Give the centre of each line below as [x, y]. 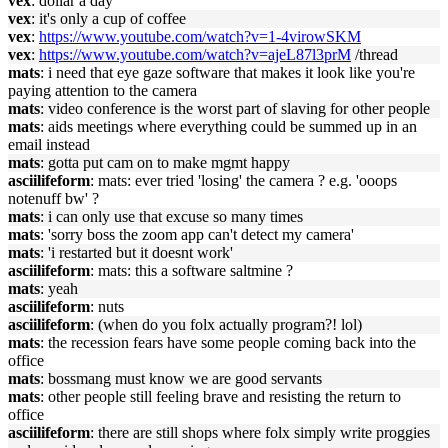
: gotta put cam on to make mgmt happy [165, 162]
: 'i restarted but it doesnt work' [136, 252]
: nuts [107, 306]
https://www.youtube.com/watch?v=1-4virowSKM [200, 36]
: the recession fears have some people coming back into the [228, 342]
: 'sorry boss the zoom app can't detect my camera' [197, 234]
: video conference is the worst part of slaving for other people [235, 108]
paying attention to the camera [102, 90]
